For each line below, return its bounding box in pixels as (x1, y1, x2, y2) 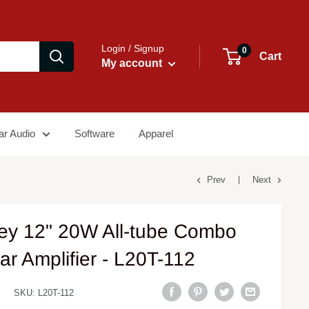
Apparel (139, 128, 173, 139)
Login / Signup (101, 43, 164, 54)
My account (101, 57, 165, 69)
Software (74, 128, 114, 139)
